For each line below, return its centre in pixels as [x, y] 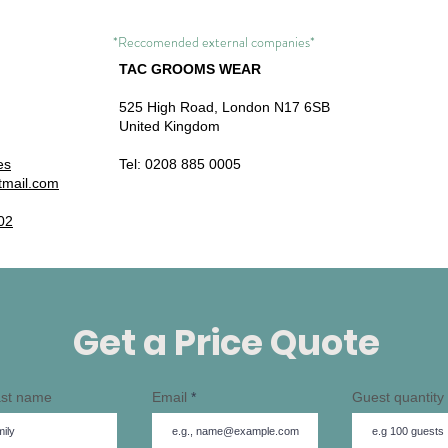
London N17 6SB [276, 107]
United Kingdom [169, 126]
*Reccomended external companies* [214, 42]
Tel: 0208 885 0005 [180, 164]
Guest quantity [398, 397]
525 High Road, [170, 107]
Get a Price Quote [226, 342]
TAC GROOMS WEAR [190, 69]
